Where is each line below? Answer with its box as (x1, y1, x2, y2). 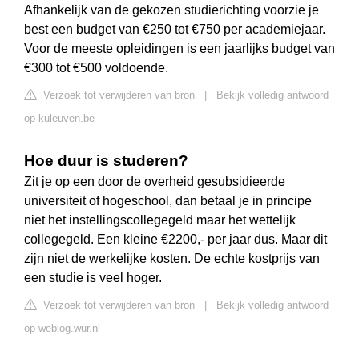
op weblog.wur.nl (24, 322, 100, 335)
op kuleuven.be (24, 112, 95, 125)
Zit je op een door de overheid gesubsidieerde (24, 175, 285, 189)
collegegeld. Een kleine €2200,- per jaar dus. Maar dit (24, 232, 327, 247)
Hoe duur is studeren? (24, 152, 188, 170)
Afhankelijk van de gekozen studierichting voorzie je (24, 3, 319, 18)
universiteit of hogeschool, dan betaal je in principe (24, 194, 312, 208)
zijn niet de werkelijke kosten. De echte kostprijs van (24, 252, 320, 266)
